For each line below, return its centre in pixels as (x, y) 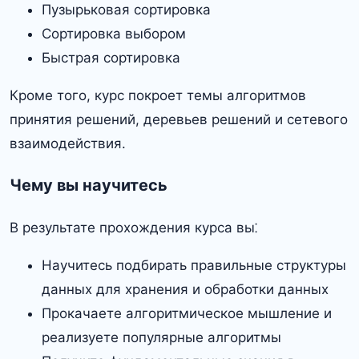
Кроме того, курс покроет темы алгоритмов (158, 95)
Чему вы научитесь (89, 185)
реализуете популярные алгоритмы (161, 337)
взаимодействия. (68, 143)
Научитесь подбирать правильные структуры (194, 265)
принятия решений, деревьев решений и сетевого (179, 119)
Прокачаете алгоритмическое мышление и (187, 313)
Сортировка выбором (114, 33)
